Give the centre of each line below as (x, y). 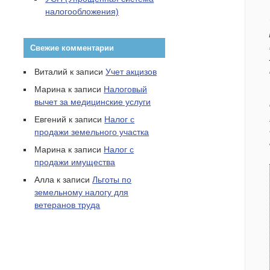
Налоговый (126, 89)
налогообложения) (82, 12)
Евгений (51, 120)
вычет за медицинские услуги (93, 102)
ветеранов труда (67, 205)
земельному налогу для (82, 193)
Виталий (51, 72)
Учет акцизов (131, 72)
